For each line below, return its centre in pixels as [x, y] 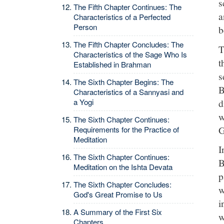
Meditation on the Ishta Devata [123, 167]
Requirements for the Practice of [126, 129]
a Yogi [83, 102]
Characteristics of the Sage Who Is [130, 54]
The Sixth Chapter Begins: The [123, 82]
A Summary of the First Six [118, 212]
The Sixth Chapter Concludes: [122, 184]
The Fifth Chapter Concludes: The [128, 44]
